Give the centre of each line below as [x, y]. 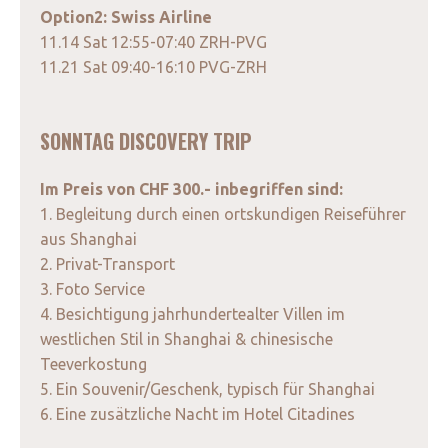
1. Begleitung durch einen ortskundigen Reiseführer [223, 214]
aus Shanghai [88, 239]
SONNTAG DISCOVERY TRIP [146, 141]
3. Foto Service [92, 289]
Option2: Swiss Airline [126, 17]
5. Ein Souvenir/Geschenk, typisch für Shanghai [207, 389]
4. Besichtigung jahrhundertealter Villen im [192, 314]
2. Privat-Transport [107, 264]
